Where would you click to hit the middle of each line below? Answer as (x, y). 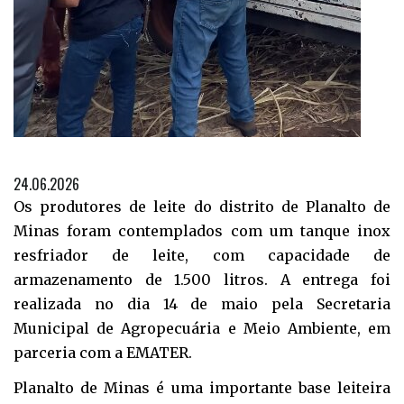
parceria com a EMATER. (103, 353)
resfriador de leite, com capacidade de (202, 255)
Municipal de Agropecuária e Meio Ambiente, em (202, 328)
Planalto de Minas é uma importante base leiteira (202, 387)
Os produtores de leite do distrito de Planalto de (202, 207)
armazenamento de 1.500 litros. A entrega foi (202, 280)
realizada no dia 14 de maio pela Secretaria (202, 304)
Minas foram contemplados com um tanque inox (202, 231)
